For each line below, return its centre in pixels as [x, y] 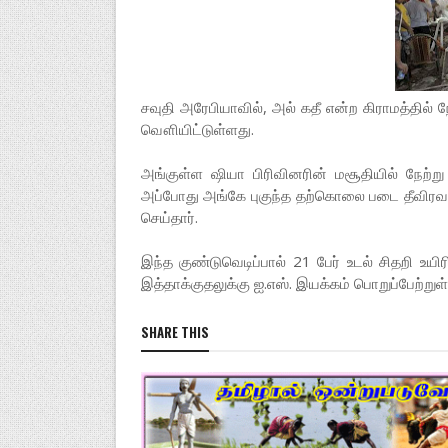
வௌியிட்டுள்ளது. [199, 129]
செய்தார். [171, 217]
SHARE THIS [174, 332]
